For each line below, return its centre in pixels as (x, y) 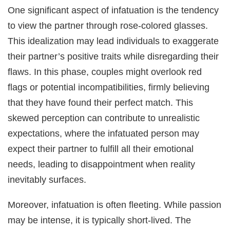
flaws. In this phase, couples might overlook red (105, 72)
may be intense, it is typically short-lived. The (100, 220)
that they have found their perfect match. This (101, 103)
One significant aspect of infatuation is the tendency (113, 10)
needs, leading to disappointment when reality (102, 164)
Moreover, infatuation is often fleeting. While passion (115, 204)
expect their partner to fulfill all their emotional (101, 149)
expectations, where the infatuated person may (104, 133)
